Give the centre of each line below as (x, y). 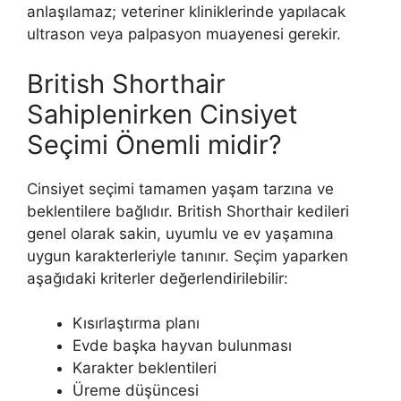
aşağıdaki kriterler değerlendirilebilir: (158, 278)
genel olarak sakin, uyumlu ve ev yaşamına (180, 233)
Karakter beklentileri (145, 368)
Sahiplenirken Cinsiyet (162, 114)
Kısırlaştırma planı (136, 324)
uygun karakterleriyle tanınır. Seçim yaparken (188, 256)
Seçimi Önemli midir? (154, 144)
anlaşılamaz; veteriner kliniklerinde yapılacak (186, 12)
